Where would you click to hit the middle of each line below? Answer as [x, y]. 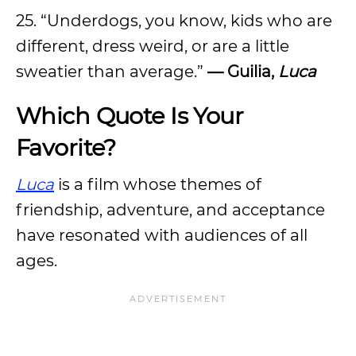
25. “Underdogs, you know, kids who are [174, 21]
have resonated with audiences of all [162, 235]
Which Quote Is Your [130, 116]
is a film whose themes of [158, 184]
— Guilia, [243, 72]
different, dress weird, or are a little [153, 46]
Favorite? [66, 147]
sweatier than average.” [112, 72]
